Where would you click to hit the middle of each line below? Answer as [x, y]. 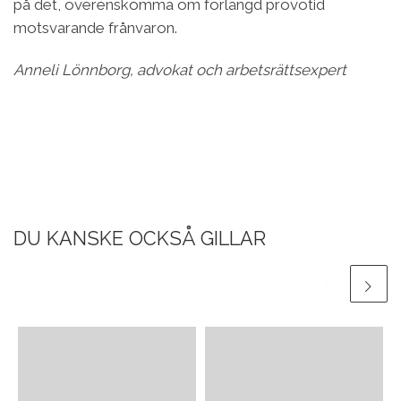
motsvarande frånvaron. [95, 27]
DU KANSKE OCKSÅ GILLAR [140, 238]
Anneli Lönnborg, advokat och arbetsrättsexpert [180, 69]
